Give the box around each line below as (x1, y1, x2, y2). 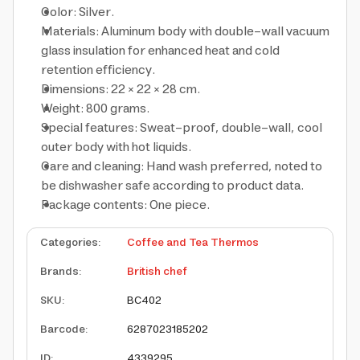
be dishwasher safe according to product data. (41, 174, 304, 197)
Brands (40, 262, 79, 281)
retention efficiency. (41, 59, 155, 81)
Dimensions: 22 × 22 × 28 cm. (41, 78, 200, 100)
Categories (40, 233, 98, 252)
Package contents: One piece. (41, 194, 210, 216)
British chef (127, 262, 187, 281)
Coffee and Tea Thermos (127, 233, 259, 252)
